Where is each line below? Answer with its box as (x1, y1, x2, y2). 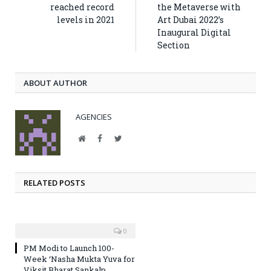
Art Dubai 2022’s (157, 14, 224, 26)
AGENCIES (76, 111, 112, 123)
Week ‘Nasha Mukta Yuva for (24, 253, 135, 265)
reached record (50, 1, 114, 13)
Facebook (102, 134, 134, 143)
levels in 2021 (57, 14, 114, 26)
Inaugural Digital (157, 27, 231, 39)
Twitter (121, 134, 146, 143)
